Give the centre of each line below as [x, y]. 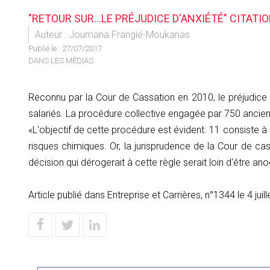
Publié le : [45, 49]
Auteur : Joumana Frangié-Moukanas [112, 35]
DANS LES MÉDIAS [61, 61]
